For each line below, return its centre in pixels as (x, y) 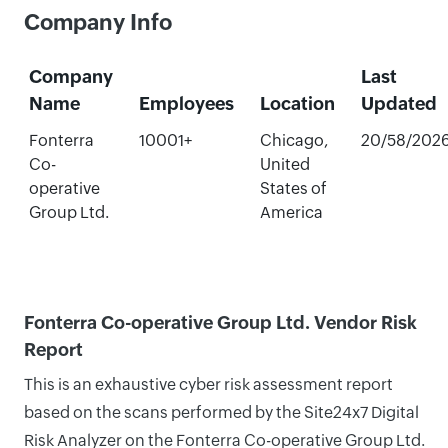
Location (297, 103)
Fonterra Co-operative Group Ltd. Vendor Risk (220, 322)
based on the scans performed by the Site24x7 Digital (221, 412)
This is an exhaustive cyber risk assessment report (208, 384)
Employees (186, 103)
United (284, 164)
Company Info (98, 22)
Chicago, (293, 140)
